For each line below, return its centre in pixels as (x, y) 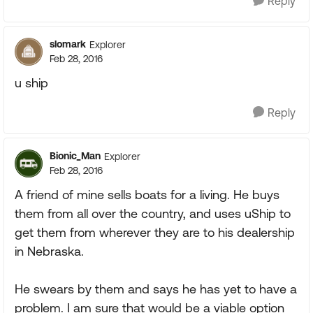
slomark (68, 44)
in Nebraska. (49, 251)
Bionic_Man (75, 156)
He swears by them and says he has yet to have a (156, 289)
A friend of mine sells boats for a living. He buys (147, 195)
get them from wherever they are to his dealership (155, 232)
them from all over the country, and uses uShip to (153, 213)
